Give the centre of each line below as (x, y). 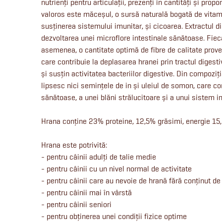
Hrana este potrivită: (74, 145)
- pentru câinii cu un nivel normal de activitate (116, 169)
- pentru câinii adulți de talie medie (99, 157)
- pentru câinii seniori (76, 205)
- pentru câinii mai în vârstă (86, 193)
